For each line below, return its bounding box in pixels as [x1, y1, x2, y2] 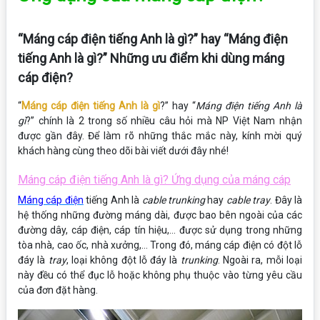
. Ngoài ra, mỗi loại [217, 254, 303, 266]
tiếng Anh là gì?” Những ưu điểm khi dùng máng [18, 51, 284, 66]
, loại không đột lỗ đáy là [66, 254, 181, 266]
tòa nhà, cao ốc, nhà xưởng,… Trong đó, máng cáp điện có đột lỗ [18, 239, 302, 251]
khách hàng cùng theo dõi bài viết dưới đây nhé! [18, 145, 229, 156]
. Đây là [270, 194, 303, 206]
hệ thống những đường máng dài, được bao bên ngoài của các [18, 209, 302, 221]
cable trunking [141, 194, 205, 206]
